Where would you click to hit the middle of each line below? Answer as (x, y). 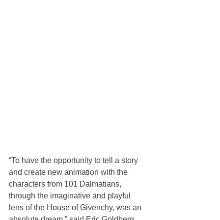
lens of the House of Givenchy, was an (76, 207)
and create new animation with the (69, 172)
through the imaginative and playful (71, 195)
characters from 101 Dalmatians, (66, 184)
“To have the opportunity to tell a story (74, 160)
